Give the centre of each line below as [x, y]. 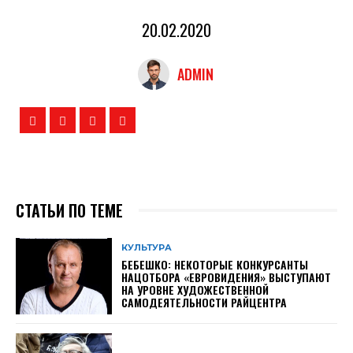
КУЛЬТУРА [147, 247]
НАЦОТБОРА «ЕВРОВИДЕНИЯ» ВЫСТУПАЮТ [227, 277]
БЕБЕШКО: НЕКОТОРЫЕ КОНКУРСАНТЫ [215, 264]
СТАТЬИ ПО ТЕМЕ [69, 210]
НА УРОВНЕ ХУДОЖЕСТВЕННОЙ [195, 290]
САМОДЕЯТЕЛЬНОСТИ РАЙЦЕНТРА [204, 302]
